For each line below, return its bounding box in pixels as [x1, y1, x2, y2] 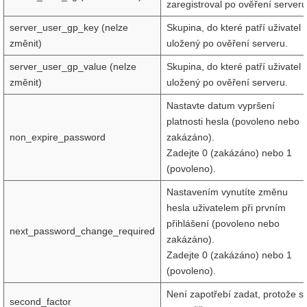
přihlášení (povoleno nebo [167, 218, 280, 229]
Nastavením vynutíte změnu [167, 186, 288, 197]
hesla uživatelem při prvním [167, 202, 286, 213]
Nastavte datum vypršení [167, 100, 275, 111]
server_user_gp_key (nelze [10, 22, 128, 33]
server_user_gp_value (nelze [10, 61, 136, 72]
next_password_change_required [10, 225, 155, 236]
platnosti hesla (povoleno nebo [167, 116, 299, 127]
